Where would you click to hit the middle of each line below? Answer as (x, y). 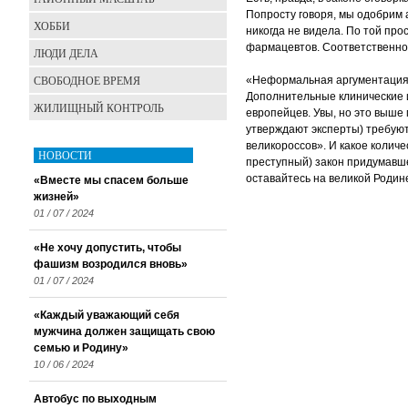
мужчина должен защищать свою (124, 331)
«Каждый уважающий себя (107, 315)
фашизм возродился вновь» (111, 264)
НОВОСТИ (65, 155)
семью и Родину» (81, 348)
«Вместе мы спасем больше (111, 180)
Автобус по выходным (95, 399)
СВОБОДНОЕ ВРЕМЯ (87, 80)
